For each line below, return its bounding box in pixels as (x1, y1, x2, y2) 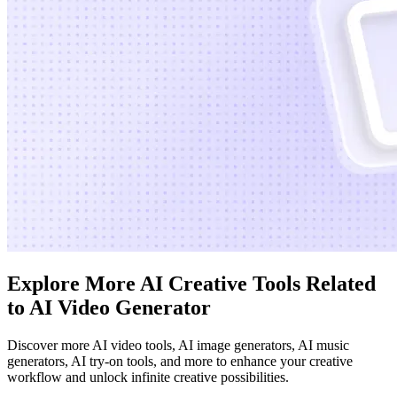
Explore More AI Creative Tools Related (7, 272, 376, 296)
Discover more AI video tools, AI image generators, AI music (7, 338, 349, 354)
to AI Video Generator (7, 296, 211, 320)
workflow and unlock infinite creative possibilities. (7, 370, 289, 385)
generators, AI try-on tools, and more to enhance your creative (7, 354, 353, 370)
